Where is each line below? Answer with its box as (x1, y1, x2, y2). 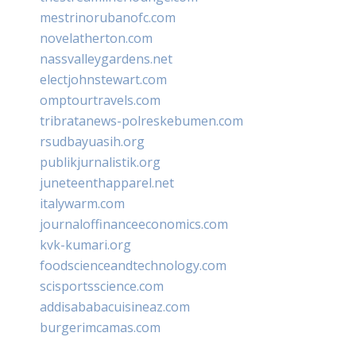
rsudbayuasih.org (40, 132, 145, 150)
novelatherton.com (40, 29, 153, 47)
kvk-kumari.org (40, 235, 131, 253)
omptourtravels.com (40, 91, 161, 109)
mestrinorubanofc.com (40, 8, 176, 26)
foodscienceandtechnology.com (40, 256, 226, 274)
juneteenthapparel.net (40, 173, 174, 192)
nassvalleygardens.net (40, 49, 172, 68)
